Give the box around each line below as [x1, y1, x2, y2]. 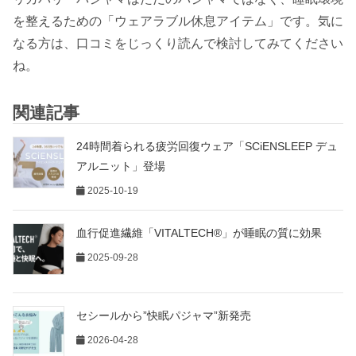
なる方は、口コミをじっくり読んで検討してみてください [13, 37, 343, 51]
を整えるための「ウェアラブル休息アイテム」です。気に [13, 14, 343, 29]
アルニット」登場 [76, 160, 165, 173]
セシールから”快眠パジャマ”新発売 [76, 308, 251, 322]
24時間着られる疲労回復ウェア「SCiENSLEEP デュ [76, 140, 338, 153]
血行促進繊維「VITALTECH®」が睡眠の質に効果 [76, 226, 322, 240]
